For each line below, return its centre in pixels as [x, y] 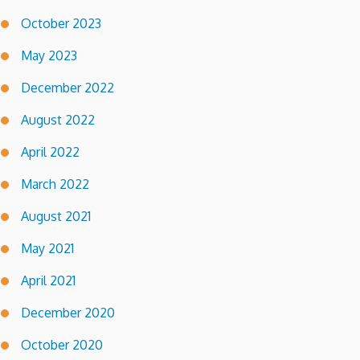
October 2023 [61, 24]
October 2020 [62, 345]
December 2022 [67, 88]
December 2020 [68, 313]
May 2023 [49, 56]
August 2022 [58, 120]
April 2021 [48, 281]
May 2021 [47, 249]
